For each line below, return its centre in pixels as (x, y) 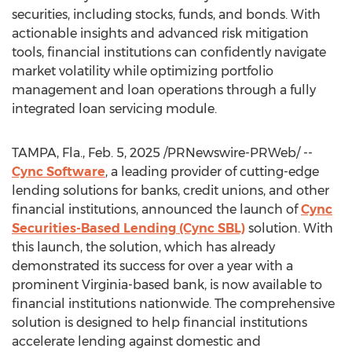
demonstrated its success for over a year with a (152, 266)
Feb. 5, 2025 (124, 153)
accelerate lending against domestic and (136, 341)
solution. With (289, 228)
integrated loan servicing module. (114, 109)
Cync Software (59, 172)
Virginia (105, 285)
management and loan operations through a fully (164, 90)
